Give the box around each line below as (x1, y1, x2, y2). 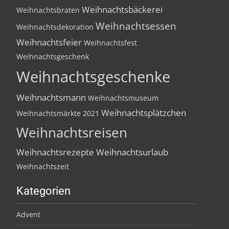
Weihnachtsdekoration (16, 22, 94, 32)
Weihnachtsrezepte (16, 146, 94, 158)
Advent (16, 210, 40, 219)
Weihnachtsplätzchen (101, 107, 186, 119)
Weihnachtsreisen (16, 123, 127, 142)
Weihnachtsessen (96, 19, 176, 33)
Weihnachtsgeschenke (16, 66, 170, 87)
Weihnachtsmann (16, 91, 86, 103)
